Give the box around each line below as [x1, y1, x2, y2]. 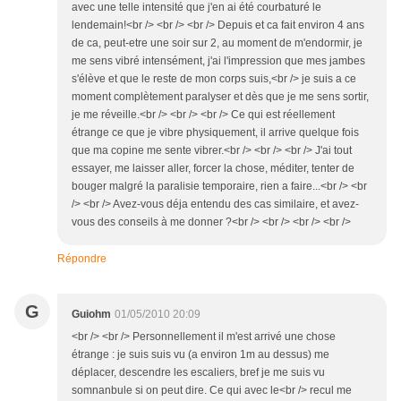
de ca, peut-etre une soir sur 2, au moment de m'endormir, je [72, 37, 363, 50]
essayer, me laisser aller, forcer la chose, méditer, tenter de [72, 162, 354, 175]
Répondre [57, 252, 107, 266]
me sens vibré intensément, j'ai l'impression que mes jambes [72, 55, 365, 68]
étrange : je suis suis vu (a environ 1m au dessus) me [72, 348, 329, 362]
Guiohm [72, 308, 111, 321]
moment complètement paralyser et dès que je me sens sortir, [72, 90, 369, 104]
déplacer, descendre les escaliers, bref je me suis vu [72, 366, 325, 380]
